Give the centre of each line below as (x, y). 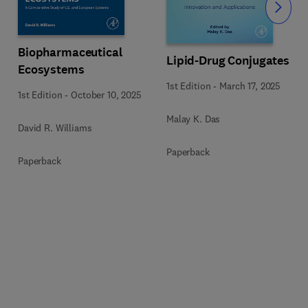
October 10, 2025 (106, 95)
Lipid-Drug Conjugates (228, 60)
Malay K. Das (194, 119)
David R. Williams (55, 128)
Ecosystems (51, 69)
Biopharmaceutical (70, 52)
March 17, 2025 (250, 86)
